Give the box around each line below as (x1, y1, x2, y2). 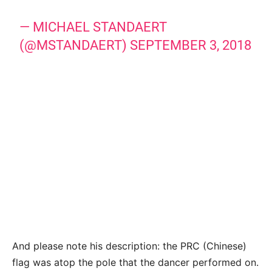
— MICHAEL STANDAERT (19, 19, 168, 35)
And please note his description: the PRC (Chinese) (12, 240, 246, 253)
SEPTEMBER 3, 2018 (130, 38, 252, 53)
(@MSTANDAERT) (19, 38, 131, 53)
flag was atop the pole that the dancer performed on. (12, 256, 259, 269)
